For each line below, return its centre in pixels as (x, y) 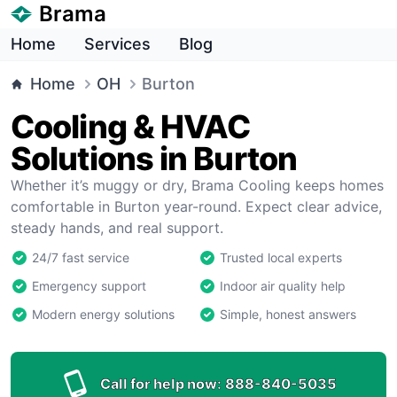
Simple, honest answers (288, 314)
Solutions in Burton (154, 159)
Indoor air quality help (283, 286)
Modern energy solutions (103, 314)
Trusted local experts (281, 257)
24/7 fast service (81, 257)
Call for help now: (160, 384)
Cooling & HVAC (131, 127)
